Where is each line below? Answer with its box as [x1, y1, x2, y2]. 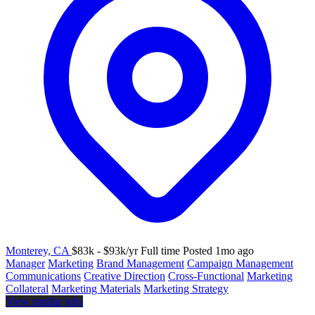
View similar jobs [6, 295, 83, 307]
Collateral [6, 282, 49, 295]
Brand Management [96, 257, 184, 269]
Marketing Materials [51, 282, 141, 295]
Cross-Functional [168, 269, 244, 282]
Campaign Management [187, 257, 293, 269]
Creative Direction [84, 269, 165, 282]
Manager [6, 257, 45, 269]
